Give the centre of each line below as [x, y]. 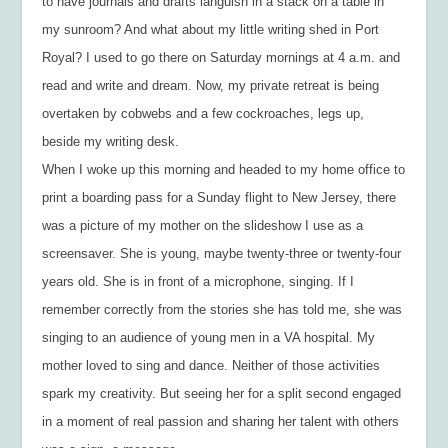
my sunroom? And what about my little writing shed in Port [211, 29]
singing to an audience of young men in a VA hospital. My [209, 337]
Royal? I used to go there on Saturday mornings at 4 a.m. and [221, 57]
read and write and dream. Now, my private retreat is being [211, 85]
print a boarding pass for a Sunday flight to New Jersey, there [219, 197]
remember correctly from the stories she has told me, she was [222, 309]
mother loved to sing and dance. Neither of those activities [211, 365]
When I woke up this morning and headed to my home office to [224, 169]
